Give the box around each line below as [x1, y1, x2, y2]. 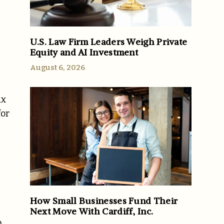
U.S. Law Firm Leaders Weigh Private [29, 35, 187, 47]
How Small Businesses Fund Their [29, 195, 178, 207]
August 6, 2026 [29, 62, 85, 72]
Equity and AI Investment [29, 46, 138, 58]
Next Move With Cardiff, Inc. [29, 205, 153, 217]
